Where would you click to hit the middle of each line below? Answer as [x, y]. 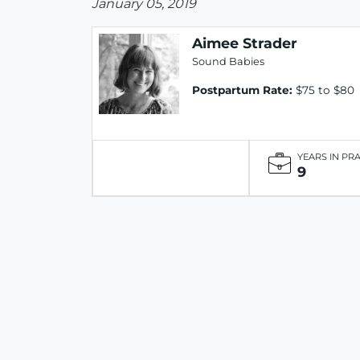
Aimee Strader [245, 43]
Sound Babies [228, 62]
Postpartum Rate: [242, 90]
